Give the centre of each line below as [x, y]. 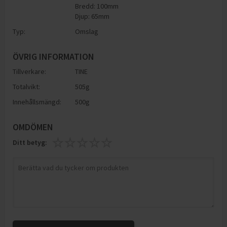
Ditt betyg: [30, 142]
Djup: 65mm [92, 16]
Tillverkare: [29, 71]
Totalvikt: [26, 87]
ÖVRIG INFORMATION [53, 56]
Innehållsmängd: [37, 102]
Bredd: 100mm [97, 6]
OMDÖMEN [33, 127]
